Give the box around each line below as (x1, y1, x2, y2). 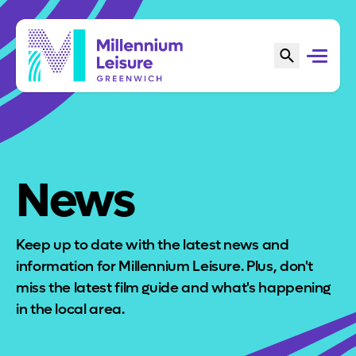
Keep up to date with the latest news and (16, 236, 289, 254)
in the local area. (16, 300, 125, 319)
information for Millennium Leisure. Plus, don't (16, 257, 314, 276)
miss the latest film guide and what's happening (16, 279, 331, 297)
